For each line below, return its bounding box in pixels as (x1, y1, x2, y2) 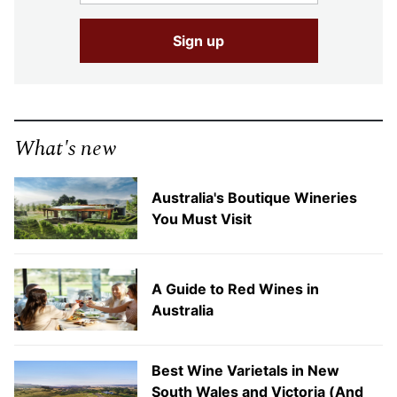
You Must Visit (151, 210, 252, 229)
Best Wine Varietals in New (151, 362, 339, 380)
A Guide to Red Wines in (151, 280, 319, 299)
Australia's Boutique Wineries (151, 189, 357, 207)
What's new (14, 133, 117, 166)
